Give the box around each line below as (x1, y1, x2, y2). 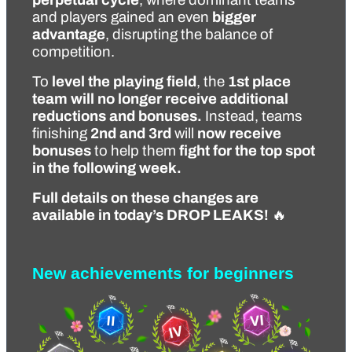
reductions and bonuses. (32, 108, 202, 124)
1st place (228, 73, 291, 90)
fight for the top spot (179, 142, 315, 159)
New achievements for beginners (32, 263, 294, 283)
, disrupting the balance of (105, 26, 273, 42)
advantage (32, 26, 105, 42)
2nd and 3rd (90, 125, 171, 141)
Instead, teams (202, 108, 302, 124)
